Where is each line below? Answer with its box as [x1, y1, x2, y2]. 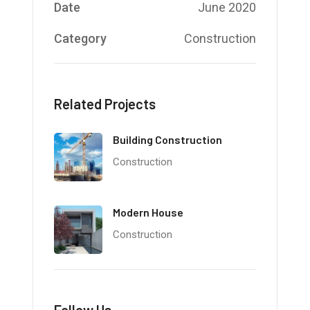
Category [54, 30, 107, 46]
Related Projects [54, 95, 156, 112]
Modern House [113, 205, 184, 219]
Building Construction [113, 132, 223, 146]
